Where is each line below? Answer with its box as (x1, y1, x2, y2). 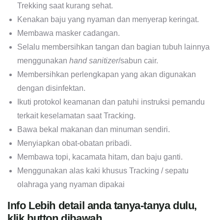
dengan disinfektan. (17, 84, 85, 93)
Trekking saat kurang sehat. (17, 1, 113, 10)
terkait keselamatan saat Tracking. (17, 111, 136, 120)
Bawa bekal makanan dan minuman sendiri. (17, 125, 170, 134)
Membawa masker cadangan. (17, 29, 120, 38)
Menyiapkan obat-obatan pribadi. (17, 139, 132, 148)
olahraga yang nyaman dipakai (17, 180, 125, 189)
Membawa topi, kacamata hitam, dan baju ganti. (17, 153, 183, 162)
